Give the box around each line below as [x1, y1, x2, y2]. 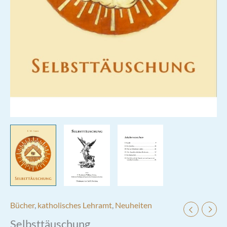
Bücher [10, 201, 34, 210]
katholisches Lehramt [37, 201, 112, 210]
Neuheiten [115, 201, 152, 210]
